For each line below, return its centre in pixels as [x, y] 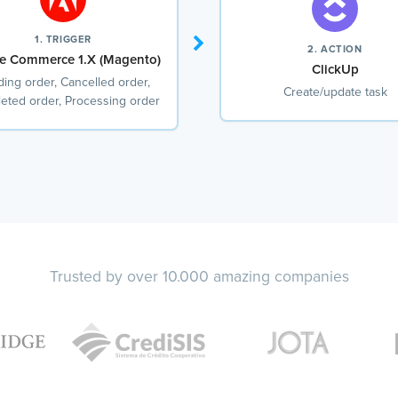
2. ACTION [335, 49]
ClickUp [335, 69]
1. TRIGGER [63, 40]
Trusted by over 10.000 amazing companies [199, 278]
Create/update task [335, 92]
